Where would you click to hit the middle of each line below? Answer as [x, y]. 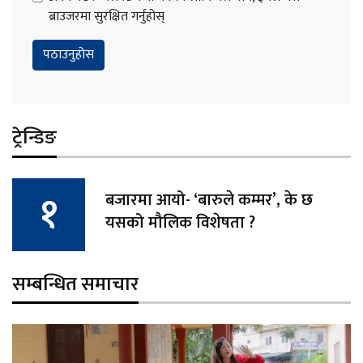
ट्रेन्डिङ [34, 138]
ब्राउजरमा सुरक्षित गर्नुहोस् [107, 17]
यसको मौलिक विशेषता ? [180, 223]
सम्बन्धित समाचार [75, 285]
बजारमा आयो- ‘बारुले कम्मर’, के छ [209, 201]
